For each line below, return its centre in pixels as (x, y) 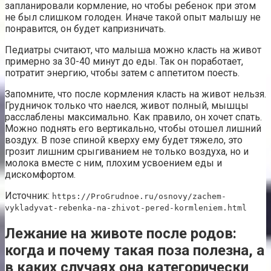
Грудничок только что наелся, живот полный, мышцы (127, 106)
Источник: (28, 196)
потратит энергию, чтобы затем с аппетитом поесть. (122, 73)
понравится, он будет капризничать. (85, 29)
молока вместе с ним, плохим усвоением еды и (113, 163)
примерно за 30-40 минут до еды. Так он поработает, (124, 62)
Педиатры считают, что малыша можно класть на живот (133, 50)
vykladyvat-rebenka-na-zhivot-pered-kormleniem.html (126, 208)
